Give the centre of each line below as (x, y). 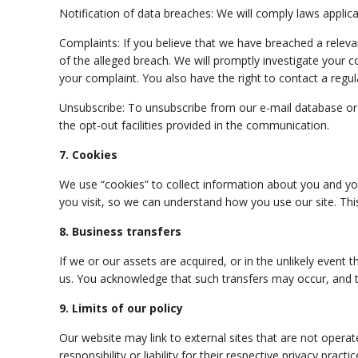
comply (275, 13)
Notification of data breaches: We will (158, 13)
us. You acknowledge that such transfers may (179, 278)
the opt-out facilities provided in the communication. (195, 125)
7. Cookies (89, 155)
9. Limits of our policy (121, 308)
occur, (314, 278)
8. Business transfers (121, 231)
